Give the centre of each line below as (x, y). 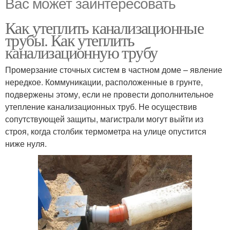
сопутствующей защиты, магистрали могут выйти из (104, 119)
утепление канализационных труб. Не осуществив (101, 107)
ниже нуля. (26, 144)
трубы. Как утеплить (70, 40)
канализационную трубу (81, 52)
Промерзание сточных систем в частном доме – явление (114, 70)
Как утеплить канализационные (104, 28)
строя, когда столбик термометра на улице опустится (106, 131)
